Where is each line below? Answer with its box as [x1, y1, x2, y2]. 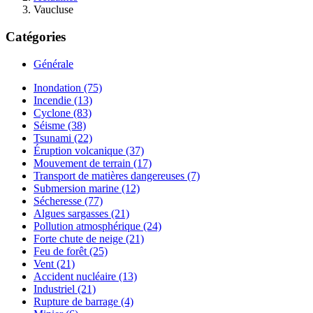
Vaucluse [34, 3, 73, 16]
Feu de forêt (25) [34, 245, 108, 257]
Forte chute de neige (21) [34, 232, 144, 245]
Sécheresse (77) [34, 194, 103, 207]
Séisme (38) [34, 119, 86, 131]
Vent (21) [34, 257, 75, 270]
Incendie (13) [34, 94, 92, 106]
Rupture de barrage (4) [34, 295, 133, 307]
